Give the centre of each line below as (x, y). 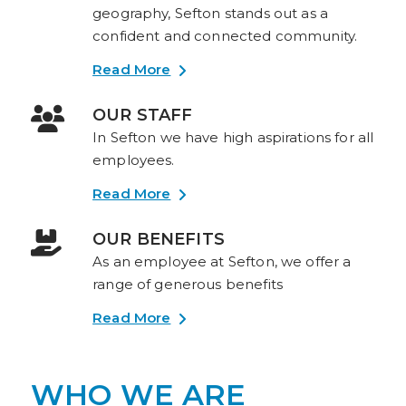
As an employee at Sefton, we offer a (222, 262)
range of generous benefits (188, 285)
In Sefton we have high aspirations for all (233, 138)
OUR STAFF (143, 116)
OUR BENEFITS (159, 240)
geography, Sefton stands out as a (211, 14)
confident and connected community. (225, 36)
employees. (134, 160)
